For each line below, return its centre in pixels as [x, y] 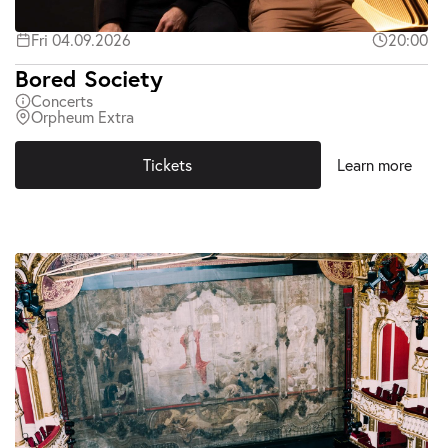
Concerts [61, 101]
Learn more [374, 165]
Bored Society [88, 78]
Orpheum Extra [82, 117]
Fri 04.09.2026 [80, 40]
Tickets [168, 165]
